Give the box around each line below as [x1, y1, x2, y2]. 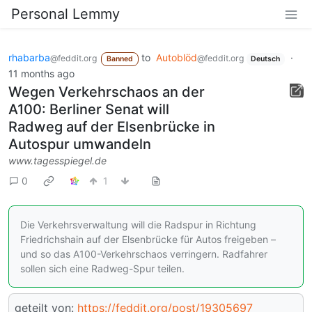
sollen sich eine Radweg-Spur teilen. [20, 262, 185, 274]
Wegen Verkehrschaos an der [8, 83, 205, 100]
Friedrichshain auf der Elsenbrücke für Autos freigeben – [20, 233, 276, 245]
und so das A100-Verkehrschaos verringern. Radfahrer [20, 247, 267, 260]
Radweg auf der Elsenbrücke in [8, 118, 215, 135]
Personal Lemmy [11, 6, 120, 22]
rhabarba [8, 52, 50, 63]
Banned [106, 54, 133, 63]
